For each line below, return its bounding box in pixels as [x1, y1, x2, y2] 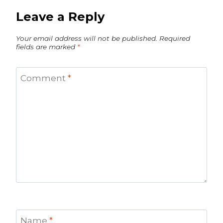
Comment [20, 73, 68, 84]
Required [159, 34, 190, 42]
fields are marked [16, 42, 77, 51]
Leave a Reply [16, 9, 105, 24]
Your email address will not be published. [16, 34, 157, 42]
